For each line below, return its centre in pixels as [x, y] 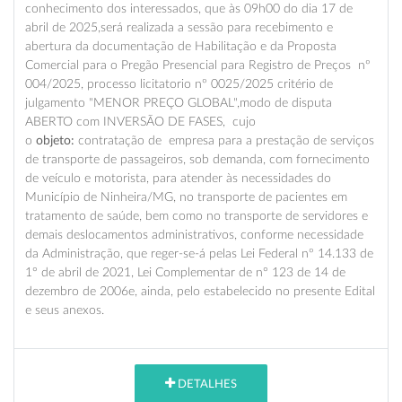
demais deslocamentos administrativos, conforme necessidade [194, 234]
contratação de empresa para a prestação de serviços [224, 140]
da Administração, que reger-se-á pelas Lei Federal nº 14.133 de [199, 253]
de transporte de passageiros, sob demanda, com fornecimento [197, 159]
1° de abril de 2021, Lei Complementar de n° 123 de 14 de [185, 272]
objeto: [55, 140]
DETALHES [206, 385]
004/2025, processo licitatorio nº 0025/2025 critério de [179, 83]
